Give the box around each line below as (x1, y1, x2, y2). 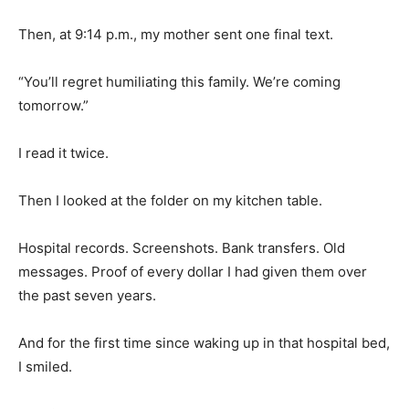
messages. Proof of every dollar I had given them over (18, 262, 367, 280)
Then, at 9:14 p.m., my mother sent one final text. (18, 25, 333, 43)
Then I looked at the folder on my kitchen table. (18, 191, 322, 209)
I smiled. (18, 357, 72, 375)
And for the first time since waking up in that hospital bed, (18, 333, 390, 351)
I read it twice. (18, 143, 109, 162)
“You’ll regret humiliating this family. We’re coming (18, 72, 341, 90)
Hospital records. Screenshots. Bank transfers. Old (18, 238, 345, 257)
